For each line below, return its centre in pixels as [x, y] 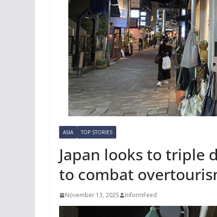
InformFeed [141, 195]
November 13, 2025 [92, 195]
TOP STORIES [97, 132]
